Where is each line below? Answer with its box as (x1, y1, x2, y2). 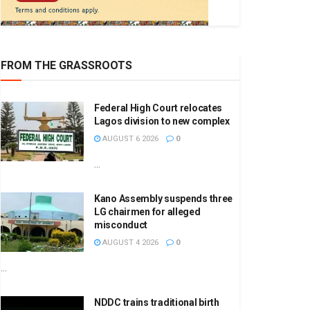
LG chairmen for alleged (94, 206, 201, 218)
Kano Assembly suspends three (94, 193, 233, 205)
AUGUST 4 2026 (100, 238, 158, 248)
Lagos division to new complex (94, 116, 230, 127)
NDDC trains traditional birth (94, 297, 219, 309)
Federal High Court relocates (94, 102, 223, 114)
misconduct (94, 219, 148, 231)
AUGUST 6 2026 (100, 134, 158, 144)
